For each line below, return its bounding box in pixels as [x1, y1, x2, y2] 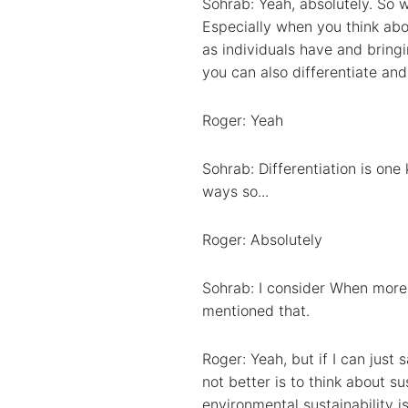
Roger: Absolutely [202, 229, 322, 249]
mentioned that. [202, 301, 310, 320]
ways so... [202, 181, 269, 200]
